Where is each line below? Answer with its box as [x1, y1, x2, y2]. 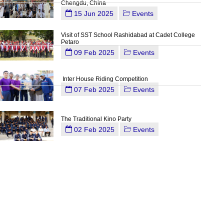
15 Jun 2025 [71, 9, 113, 18]
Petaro [60, 38, 79, 45]
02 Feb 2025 [71, 125, 114, 134]
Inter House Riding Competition [60, 75, 148, 82]
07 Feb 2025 [71, 85, 114, 93]
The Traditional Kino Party [60, 115, 131, 123]
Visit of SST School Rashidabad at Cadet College [60, 31, 195, 38]
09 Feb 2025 [71, 48, 114, 56]
